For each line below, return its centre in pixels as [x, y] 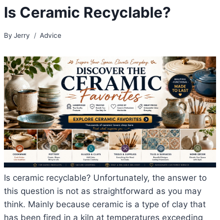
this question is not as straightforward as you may [103, 191]
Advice [51, 35]
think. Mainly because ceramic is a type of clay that [105, 205]
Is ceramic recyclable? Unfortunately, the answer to [105, 178]
